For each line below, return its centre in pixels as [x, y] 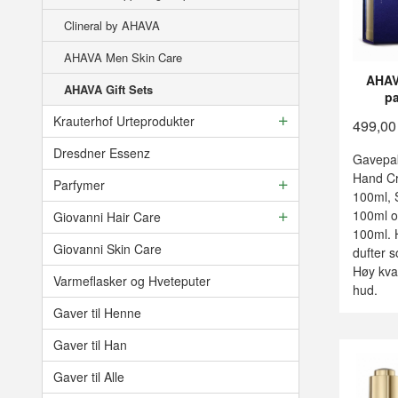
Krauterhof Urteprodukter [124, 120]
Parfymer [79, 184]
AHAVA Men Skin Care [123, 57]
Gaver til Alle [89, 376]
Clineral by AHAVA [112, 25]
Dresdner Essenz [102, 152]
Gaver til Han [90, 344]
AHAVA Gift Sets [108, 89]
